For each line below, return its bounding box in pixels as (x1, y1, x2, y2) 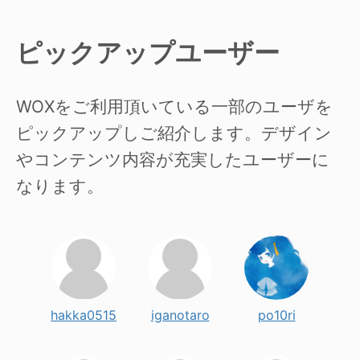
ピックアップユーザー (16, 36, 280, 68)
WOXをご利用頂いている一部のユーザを (16, 96, 333, 117)
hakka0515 (51, 307, 117, 324)
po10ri (257, 307, 296, 324)
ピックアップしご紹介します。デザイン (16, 123, 332, 144)
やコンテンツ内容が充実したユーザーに (16, 149, 329, 170)
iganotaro (150, 307, 210, 324)
